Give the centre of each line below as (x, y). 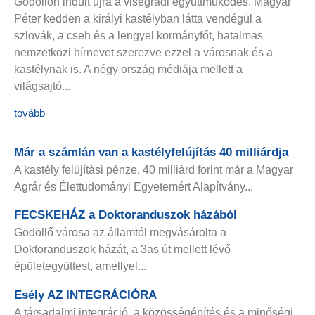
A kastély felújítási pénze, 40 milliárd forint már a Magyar (154, 169)
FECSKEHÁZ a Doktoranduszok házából (126, 215)
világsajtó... (42, 86)
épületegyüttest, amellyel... (80, 266)
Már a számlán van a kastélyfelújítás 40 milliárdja (151, 152)
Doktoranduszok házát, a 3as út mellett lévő (122, 250)
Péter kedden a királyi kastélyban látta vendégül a (138, 18)
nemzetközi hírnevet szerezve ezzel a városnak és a (143, 52)
